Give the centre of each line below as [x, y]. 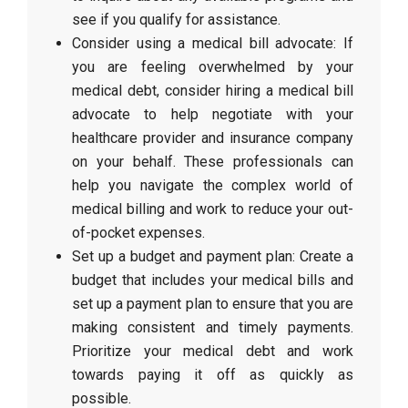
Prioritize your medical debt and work [213, 351]
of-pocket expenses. [139, 233]
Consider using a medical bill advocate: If [213, 43]
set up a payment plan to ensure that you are [213, 304]
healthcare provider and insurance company [213, 138]
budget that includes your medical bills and [213, 280]
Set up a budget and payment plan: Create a [213, 256]
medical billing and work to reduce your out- [213, 209]
